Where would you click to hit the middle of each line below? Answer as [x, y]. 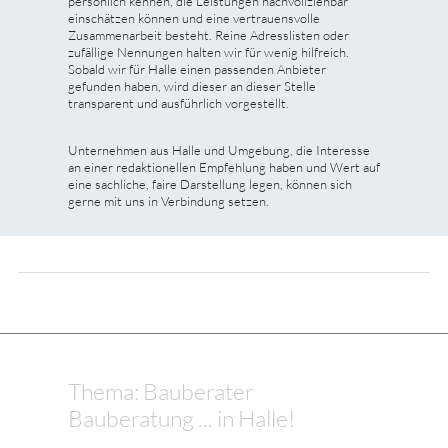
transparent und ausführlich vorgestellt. [178, 102]
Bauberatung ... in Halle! [181, 417]
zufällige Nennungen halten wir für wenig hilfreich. [208, 51]
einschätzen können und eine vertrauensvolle [194, 17]
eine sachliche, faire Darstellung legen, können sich [210, 183]
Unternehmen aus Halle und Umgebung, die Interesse [219, 149]
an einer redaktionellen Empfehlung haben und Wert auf [224, 166]
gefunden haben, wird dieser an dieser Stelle [192, 85]
